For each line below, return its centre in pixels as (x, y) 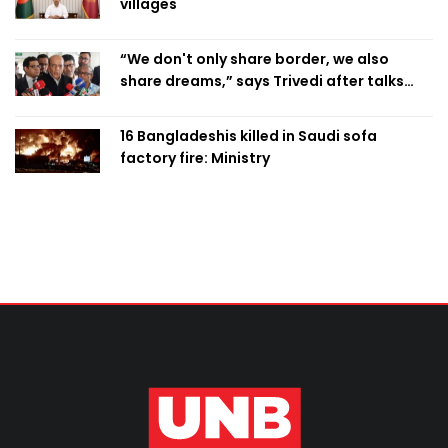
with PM (148, 102)
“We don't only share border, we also (254, 58)
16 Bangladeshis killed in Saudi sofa (248, 135)
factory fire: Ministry (195, 157)
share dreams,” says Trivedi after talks (262, 80)
